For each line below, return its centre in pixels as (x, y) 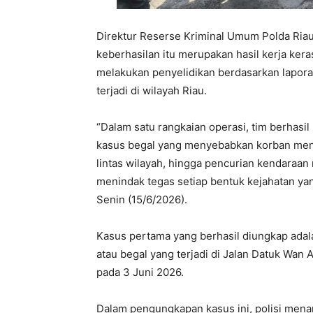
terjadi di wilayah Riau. (152, 91)
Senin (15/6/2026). (142, 200)
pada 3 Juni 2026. (140, 272)
